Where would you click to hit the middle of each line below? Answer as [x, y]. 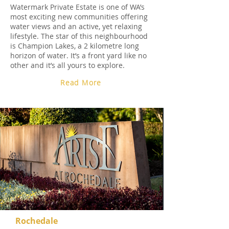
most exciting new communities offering [79, 17]
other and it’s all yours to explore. [67, 65]
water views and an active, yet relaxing [76, 26]
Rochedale [37, 221]
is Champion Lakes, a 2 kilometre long [75, 46]
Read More [81, 83]
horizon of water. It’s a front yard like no [78, 55]
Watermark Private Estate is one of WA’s [77, 7]
